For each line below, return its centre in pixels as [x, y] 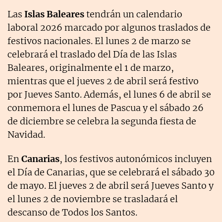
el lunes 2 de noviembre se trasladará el [93, 199]
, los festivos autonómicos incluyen [136, 159]
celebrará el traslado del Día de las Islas [92, 54]
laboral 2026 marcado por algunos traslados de [109, 27]
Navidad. [26, 134]
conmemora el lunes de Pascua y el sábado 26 [106, 108]
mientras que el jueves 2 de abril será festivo [103, 81]
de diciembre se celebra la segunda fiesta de [102, 121]
